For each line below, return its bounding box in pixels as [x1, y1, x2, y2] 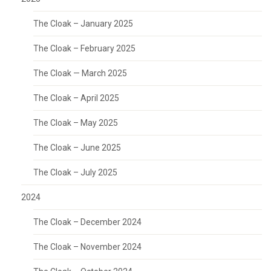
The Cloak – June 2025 [33, 143, 121, 152]
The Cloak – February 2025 [33, 44, 135, 53]
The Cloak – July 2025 [33, 168, 117, 177]
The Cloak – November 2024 [33, 242, 142, 252]
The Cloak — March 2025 [33, 68, 127, 78]
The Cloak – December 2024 [33, 217, 142, 227]
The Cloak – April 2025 [33, 93, 119, 103]
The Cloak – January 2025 [33, 19, 133, 28]
